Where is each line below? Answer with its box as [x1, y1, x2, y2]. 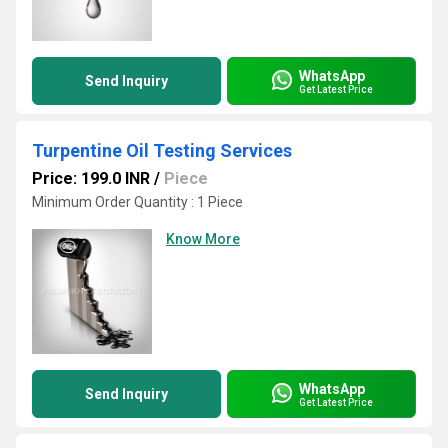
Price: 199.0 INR [32, 169, 150, 188]
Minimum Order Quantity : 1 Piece [32, 194, 243, 210]
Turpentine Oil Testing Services [32, 140, 292, 161]
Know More [166, 231, 240, 247]
